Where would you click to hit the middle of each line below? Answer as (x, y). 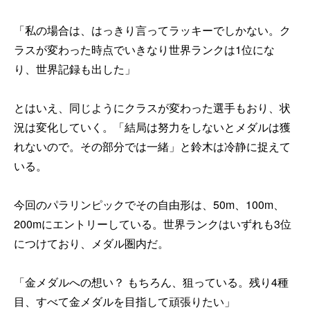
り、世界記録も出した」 (75, 69)
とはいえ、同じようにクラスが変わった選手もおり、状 (152, 107)
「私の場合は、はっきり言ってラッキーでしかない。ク (152, 30)
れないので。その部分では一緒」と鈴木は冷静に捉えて (152, 146)
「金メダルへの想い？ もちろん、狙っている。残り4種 (151, 282)
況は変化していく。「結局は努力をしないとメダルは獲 (152, 127)
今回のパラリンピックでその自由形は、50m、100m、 (149, 204)
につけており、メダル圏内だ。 (91, 243)
